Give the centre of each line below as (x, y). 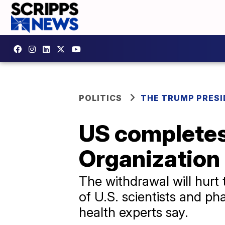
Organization (149, 158)
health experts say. (134, 212)
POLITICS (100, 98)
